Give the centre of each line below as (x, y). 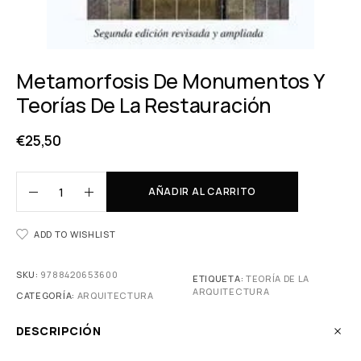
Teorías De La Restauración (144, 105)
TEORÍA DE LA (278, 278)
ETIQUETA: (219, 278)
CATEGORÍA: (47, 295)
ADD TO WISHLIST (75, 234)
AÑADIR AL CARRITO (202, 191)
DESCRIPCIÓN (59, 331)
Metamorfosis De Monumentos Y (170, 81)
